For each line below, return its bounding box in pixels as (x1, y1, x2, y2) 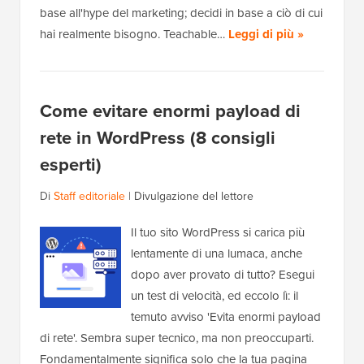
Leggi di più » (228, 25, 304, 44)
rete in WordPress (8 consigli (40, 124, 275, 152)
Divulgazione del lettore (134, 188, 253, 206)
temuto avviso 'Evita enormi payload (131, 308, 321, 327)
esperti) (40, 151, 102, 179)
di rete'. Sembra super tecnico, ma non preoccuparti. (40, 329, 314, 348)
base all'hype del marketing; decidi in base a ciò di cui (40, 4, 323, 23)
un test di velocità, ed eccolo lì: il (131, 287, 298, 305)
